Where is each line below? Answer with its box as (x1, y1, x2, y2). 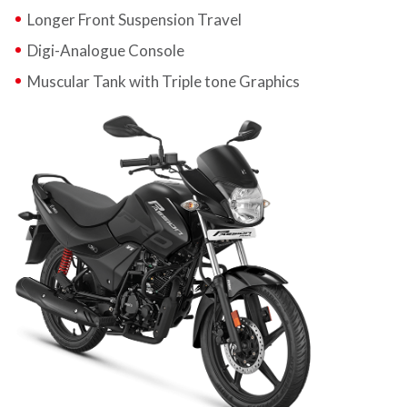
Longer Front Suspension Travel (27, 9, 242, 29)
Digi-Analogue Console (27, 40, 184, 60)
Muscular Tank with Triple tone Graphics (27, 71, 300, 91)
